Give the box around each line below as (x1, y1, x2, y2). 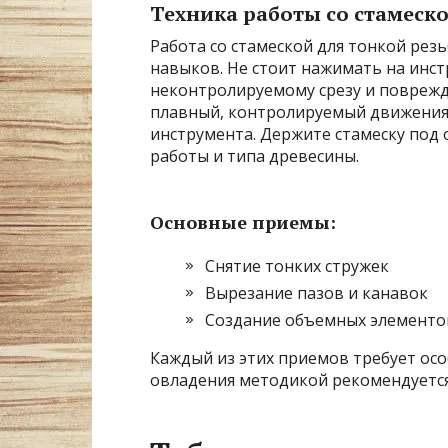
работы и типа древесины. (150, 144, 359, 167)
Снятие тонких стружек (205, 254, 389, 277)
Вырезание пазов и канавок (205, 281, 428, 304)
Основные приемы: (150, 209, 336, 234)
